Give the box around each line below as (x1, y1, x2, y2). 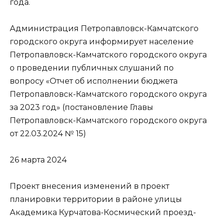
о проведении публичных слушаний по (10, 63, 174, 73)
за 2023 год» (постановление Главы (10, 103, 153, 112)
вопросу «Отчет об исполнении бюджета (10, 76, 178, 86)
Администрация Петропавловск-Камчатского (10, 24, 199, 34)
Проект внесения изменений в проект (10, 182, 169, 191)
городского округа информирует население (10, 37, 194, 47)
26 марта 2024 (10, 155, 67, 165)
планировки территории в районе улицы (10, 195, 182, 204)
